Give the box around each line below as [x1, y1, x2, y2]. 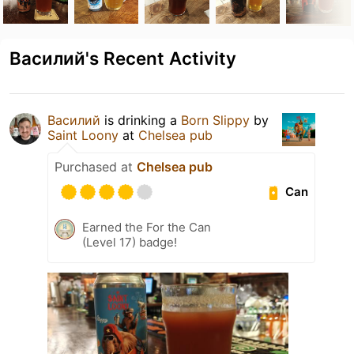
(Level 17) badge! [82, 234, 177, 250]
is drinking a [100, 111, 181, 128]
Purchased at [55, 158, 137, 175]
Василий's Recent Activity [9, 47, 236, 69]
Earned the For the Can [82, 219, 211, 235]
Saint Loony [47, 126, 119, 143]
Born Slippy [181, 111, 250, 128]
